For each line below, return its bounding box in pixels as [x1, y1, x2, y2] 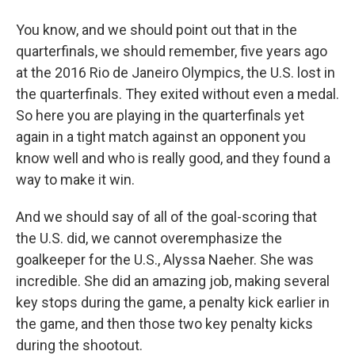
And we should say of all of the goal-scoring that [16, 208, 317, 225]
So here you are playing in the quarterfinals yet [16, 107, 304, 124]
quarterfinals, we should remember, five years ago [16, 43, 327, 59]
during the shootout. [16, 337, 143, 353]
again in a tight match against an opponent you [16, 128, 306, 145]
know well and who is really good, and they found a [16, 150, 330, 166]
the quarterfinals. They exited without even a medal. [16, 86, 339, 102]
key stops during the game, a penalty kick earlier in [16, 294, 330, 311]
